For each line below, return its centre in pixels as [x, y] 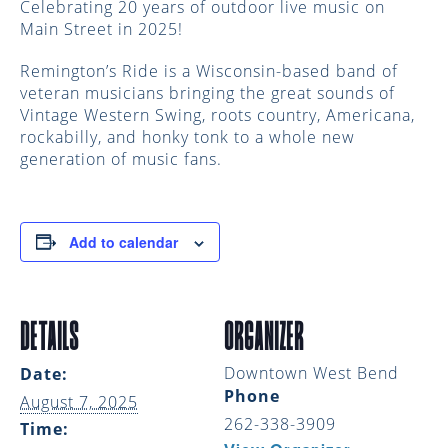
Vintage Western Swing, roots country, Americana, [217, 114]
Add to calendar [123, 241]
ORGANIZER [264, 335]
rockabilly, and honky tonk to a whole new [187, 136]
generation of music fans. [121, 158]
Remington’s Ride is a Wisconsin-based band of [209, 70]
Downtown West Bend [311, 372]
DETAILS [49, 335]
